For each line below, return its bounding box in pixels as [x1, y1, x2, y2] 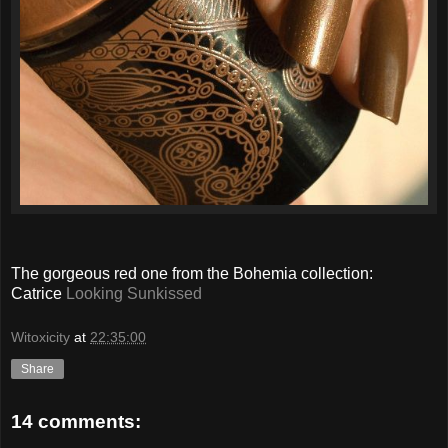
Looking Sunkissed [66, 285, 202, 303]
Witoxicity [11, 329, 70, 345]
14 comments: [11, 410, 141, 432]
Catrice [11, 285, 66, 303]
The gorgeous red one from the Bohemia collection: [11, 265, 373, 283]
